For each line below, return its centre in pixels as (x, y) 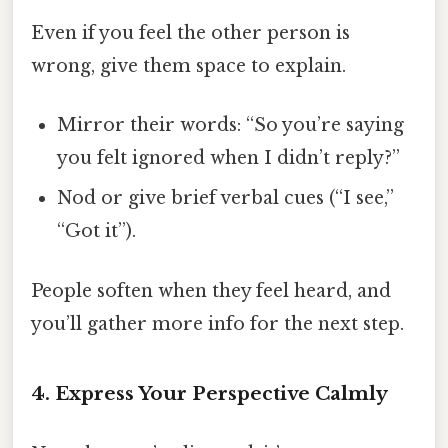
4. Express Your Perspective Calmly (209, 394)
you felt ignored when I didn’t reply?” (229, 158)
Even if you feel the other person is (190, 33)
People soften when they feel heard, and (211, 290)
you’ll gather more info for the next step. (217, 323)
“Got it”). (97, 231)
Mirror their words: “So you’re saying (231, 125)
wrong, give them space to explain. (188, 66)
